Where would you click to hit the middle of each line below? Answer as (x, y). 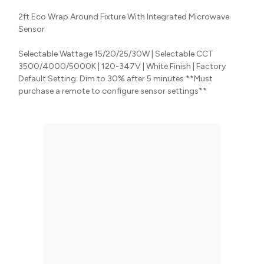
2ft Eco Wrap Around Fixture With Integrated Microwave (124, 16)
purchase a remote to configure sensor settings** (113, 91)
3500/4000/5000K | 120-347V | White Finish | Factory (122, 66)
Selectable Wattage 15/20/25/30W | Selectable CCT (116, 54)
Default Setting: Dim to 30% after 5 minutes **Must (115, 78)
